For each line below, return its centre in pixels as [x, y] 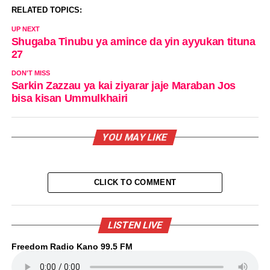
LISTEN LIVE [135, 225]
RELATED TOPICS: [46, 10]
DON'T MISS [30, 73]
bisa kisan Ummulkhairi [69, 98]
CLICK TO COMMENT [135, 182]
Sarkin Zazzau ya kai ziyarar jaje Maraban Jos [123, 85]
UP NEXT [25, 29]
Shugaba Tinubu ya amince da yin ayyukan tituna [133, 41]
